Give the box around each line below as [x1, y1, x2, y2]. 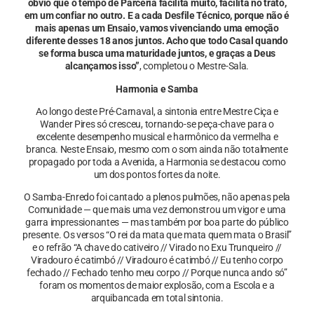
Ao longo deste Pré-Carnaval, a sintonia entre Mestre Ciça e [35, 105, 279, 117]
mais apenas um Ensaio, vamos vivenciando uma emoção [35, 22, 279, 34]
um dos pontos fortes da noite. [93, 168, 221, 180]
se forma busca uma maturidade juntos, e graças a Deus [38, 48, 276, 60]
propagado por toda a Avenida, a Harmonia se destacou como [28, 156, 286, 168]
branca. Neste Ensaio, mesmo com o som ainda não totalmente [26, 143, 288, 155]
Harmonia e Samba [116, 83, 198, 95]
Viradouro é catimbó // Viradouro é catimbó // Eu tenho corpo [30, 254, 283, 266]
